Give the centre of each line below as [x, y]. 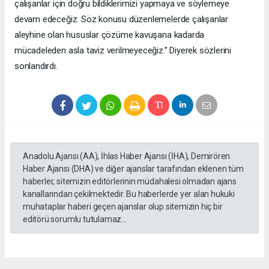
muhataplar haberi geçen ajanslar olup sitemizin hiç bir [123, 207]
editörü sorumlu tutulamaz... [75, 219]
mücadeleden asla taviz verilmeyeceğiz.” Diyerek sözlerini [123, 51]
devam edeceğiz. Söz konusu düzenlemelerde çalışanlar [122, 20]
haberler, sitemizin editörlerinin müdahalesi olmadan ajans [130, 182]
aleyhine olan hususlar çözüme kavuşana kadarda [110, 35]
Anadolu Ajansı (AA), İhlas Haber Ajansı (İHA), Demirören [127, 156]
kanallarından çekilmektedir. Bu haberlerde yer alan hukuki [129, 194]
